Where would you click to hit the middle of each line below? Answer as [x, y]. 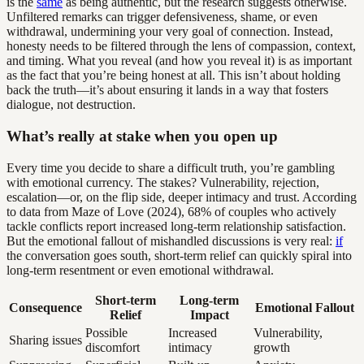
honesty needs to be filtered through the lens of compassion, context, [181, 46]
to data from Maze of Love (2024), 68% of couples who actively [171, 211]
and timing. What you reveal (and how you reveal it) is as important [179, 61]
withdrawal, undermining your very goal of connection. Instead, [170, 32]
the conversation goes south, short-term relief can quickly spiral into [179, 255]
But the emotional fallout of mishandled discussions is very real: [171, 240]
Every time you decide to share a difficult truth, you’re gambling [171, 167]
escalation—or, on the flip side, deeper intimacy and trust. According [182, 197]
